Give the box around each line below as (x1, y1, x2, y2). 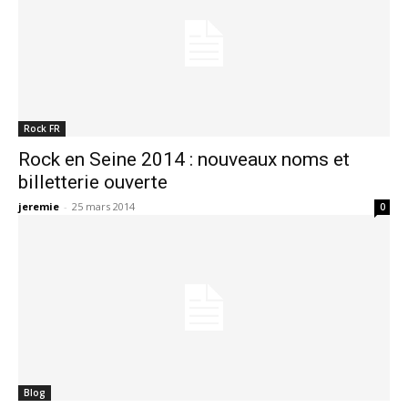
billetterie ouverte (18, 170, 168, 193)
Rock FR (24, 121, 60, 135)
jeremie (18, 199, 59, 213)
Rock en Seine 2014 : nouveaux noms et (18, 148, 350, 170)
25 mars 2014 (72, 199, 135, 213)
